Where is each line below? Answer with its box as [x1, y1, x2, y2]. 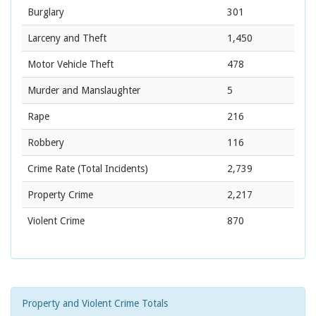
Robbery [28, 137, 64, 149]
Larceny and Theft [28, 32, 107, 44]
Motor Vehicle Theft [28, 59, 114, 71]
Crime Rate [28, 163, 75, 175]
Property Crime [28, 189, 93, 201]
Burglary [28, 6, 64, 18]
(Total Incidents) [75, 163, 148, 175]
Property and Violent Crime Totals [22, 298, 168, 310]
